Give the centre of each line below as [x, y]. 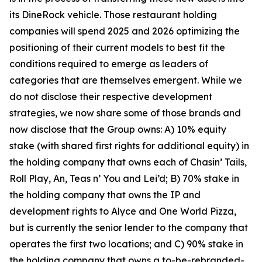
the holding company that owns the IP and [105, 195]
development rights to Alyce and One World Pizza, [123, 211]
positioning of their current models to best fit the [117, 47]
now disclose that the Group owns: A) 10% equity [118, 129]
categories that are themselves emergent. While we [126, 80]
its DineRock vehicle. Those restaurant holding [113, 15]
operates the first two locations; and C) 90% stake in [126, 244]
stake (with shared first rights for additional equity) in [129, 146]
